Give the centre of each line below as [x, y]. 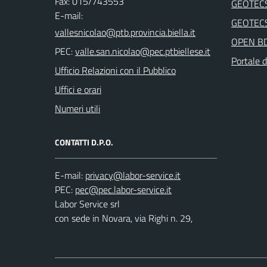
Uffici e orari [78, 89]
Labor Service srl [87, 204]
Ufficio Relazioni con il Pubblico [115, 70]
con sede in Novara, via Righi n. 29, [124, 218]
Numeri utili [77, 108]
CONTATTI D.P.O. [84, 142]
